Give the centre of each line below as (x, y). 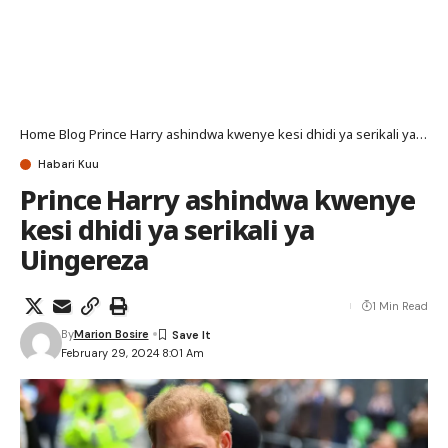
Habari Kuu (68, 164)
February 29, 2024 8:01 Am (132, 352)
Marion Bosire (111, 334)
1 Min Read (400, 306)
